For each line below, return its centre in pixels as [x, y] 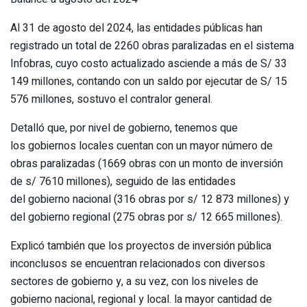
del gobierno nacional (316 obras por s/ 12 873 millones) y [150, 199]
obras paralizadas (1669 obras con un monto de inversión [147, 163]
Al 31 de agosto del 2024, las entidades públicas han [136, 28]
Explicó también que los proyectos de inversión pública [141, 246]
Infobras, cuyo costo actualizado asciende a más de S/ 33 [149, 63]
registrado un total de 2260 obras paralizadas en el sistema [152, 46]
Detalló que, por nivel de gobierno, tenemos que [124, 128]
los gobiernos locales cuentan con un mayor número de [142, 146]
